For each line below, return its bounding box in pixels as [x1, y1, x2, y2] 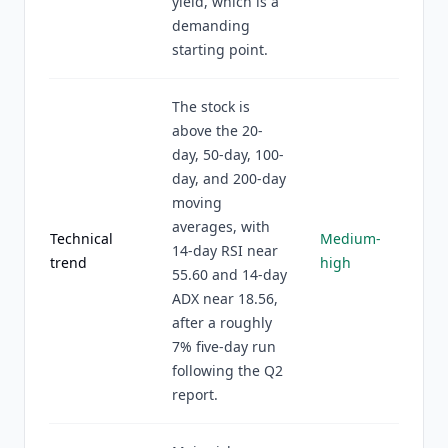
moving [172, 193, 222, 212]
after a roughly [172, 313, 272, 332]
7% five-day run [172, 337, 276, 356]
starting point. [172, 40, 268, 59]
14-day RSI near [172, 241, 278, 260]
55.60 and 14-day [172, 265, 287, 284]
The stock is [172, 97, 250, 116]
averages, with [172, 217, 270, 236]
